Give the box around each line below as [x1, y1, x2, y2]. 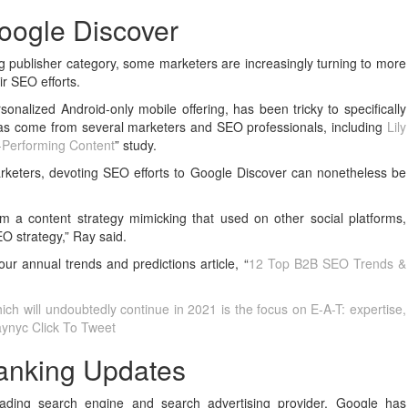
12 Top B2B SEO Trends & [248, 254, 406, 272]
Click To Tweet [32, 318, 117, 336]
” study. [115, 136, 158, 154]
